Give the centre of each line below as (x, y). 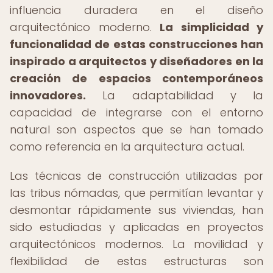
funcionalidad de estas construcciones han (136, 44)
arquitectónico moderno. (85, 27)
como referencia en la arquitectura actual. (127, 147)
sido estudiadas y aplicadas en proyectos (136, 227)
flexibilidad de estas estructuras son (136, 261)
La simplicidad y (211, 27)
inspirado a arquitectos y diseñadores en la (136, 61)
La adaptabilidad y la (175, 95)
